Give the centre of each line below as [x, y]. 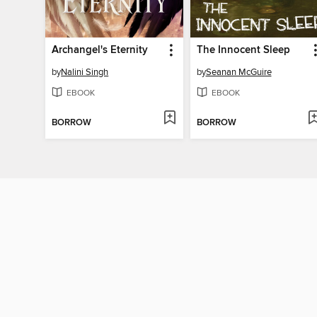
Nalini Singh [85, 72]
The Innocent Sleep [243, 50]
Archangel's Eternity [100, 50]
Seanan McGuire [238, 72]
